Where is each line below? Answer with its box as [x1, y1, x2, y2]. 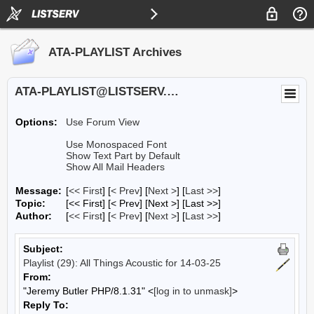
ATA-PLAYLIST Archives [48, 46, 182, 59]
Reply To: [23, 299, 69, 310]
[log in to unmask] [153, 285, 232, 296]
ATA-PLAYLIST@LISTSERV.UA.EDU [167, 85, 179, 98]
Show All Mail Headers [66, 161, 165, 172]
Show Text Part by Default [66, 150, 180, 161]
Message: [15, 185, 62, 196]
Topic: [15, 198, 46, 209]
